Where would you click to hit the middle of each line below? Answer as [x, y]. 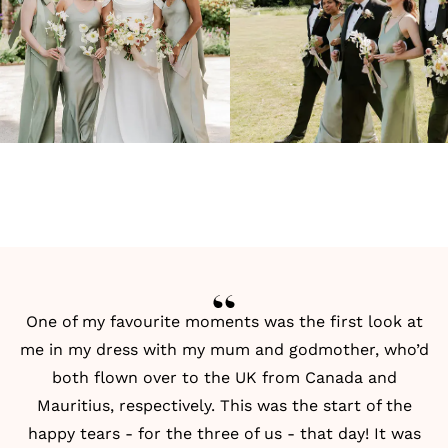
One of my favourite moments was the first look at [224, 321]
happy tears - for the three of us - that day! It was [224, 433]
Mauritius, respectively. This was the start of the [224, 405]
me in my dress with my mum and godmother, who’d [224, 349]
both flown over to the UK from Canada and [224, 377]
